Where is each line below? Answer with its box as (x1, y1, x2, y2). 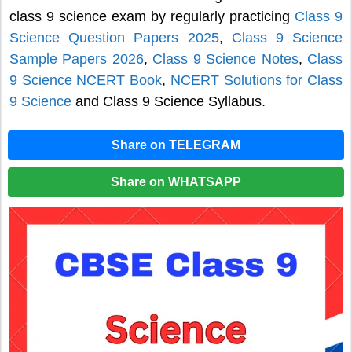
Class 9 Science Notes (152, 51, 299, 68)
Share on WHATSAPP (111, 174, 241, 189)
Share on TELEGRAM (112, 137, 240, 152)
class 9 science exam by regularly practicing (9, 9, 295, 25)
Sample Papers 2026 (9, 51, 144, 68)
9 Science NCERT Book (9, 72, 163, 89)
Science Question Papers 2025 (9, 30, 219, 46)
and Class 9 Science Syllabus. (71, 93, 266, 110)
